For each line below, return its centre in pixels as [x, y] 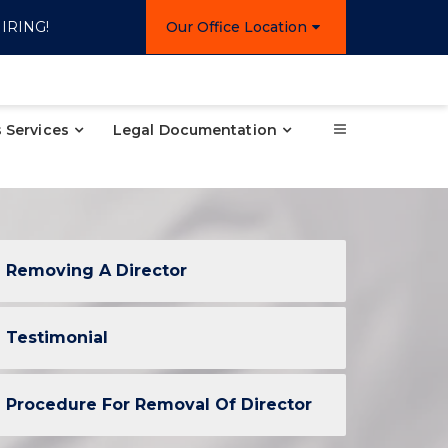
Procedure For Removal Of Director [159, 404]
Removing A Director [96, 270]
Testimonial [57, 337]
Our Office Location [236, 27]
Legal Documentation [194, 130]
